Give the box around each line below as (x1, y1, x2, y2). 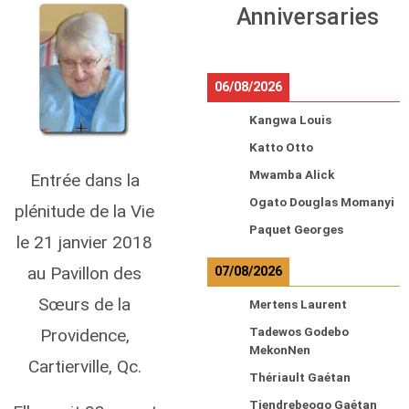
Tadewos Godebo (249, 325, 349, 339)
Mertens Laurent (249, 298, 347, 311)
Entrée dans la (29, 169, 140, 191)
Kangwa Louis (249, 113, 331, 127)
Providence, (39, 324, 130, 346)
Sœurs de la (38, 293, 131, 315)
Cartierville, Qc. (27, 355, 142, 377)
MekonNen (249, 343, 310, 357)
